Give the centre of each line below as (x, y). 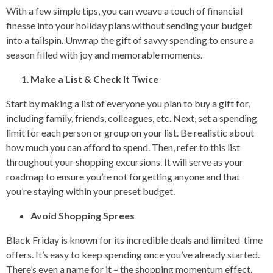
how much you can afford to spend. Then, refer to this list (123, 147)
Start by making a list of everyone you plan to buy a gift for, (128, 103)
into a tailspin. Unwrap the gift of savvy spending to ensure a (130, 40)
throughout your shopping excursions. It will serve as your (125, 161)
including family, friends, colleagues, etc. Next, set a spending (132, 118)
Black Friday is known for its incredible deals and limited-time (134, 239)
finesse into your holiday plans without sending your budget (129, 25)
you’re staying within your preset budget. (90, 191)
